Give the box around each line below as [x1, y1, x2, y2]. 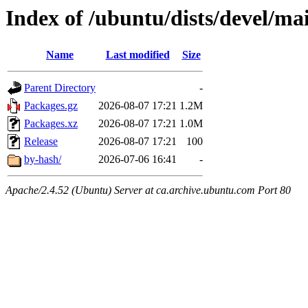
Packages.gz [24, 100, 78, 112]
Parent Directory [24, 82, 96, 94]
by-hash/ [24, 153, 61, 166]
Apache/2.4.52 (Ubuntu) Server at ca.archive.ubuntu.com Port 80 [5, 184, 291, 197]
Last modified [105, 49, 170, 61]
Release [24, 135, 58, 148]
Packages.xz [24, 118, 78, 130]
